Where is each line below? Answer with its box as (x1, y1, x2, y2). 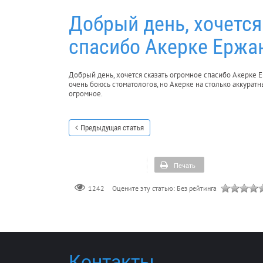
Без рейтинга (177, 184, 217, 193)
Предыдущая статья (80, 123, 144, 133)
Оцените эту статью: (110, 184, 177, 193)
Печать (174, 160, 195, 170)
